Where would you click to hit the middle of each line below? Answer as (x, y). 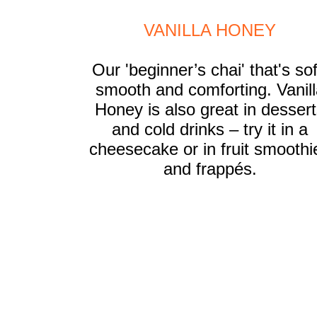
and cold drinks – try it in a (210, 129)
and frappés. (210, 169)
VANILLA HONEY (210, 30)
